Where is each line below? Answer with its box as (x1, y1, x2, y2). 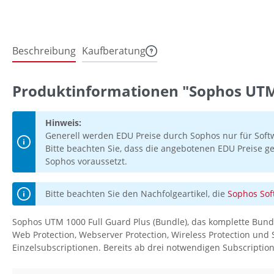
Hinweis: (45, 117, 81, 129)
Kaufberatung (82, 44, 146, 58)
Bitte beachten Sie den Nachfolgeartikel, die (45, 188, 228, 200)
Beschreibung (12, 44, 76, 58)
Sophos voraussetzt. (45, 155, 127, 168)
